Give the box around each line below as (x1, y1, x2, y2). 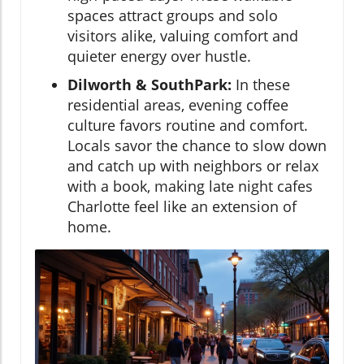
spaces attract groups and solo (67, 6, 278, 25)
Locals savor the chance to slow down (67, 136, 327, 155)
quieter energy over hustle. (67, 46, 251, 66)
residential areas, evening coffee (67, 95, 288, 115)
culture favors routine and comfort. (67, 115, 308, 135)
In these (232, 75, 290, 94)
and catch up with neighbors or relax (67, 156, 318, 175)
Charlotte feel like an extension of (67, 197, 297, 216)
